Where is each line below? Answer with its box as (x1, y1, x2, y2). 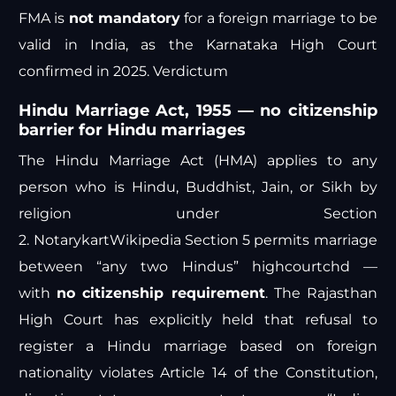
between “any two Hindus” (19, 258, 252, 276)
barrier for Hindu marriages (19, 120, 247, 141)
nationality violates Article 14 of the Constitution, (19, 364, 377, 382)
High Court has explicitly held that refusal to (19, 311, 377, 329)
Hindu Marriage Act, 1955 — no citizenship (19, 101, 377, 121)
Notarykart (33, 232, 110, 249)
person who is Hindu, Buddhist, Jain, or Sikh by (19, 179, 377, 196)
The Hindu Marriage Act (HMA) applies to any (19, 152, 377, 170)
